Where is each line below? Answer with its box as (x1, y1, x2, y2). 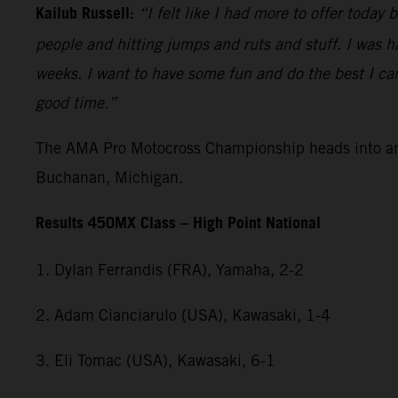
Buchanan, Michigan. (36, 168, 183, 187)
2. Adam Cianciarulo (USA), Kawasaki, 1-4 (36, 306, 330, 325)
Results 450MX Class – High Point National (36, 209, 321, 240)
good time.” (36, 93, 116, 113)
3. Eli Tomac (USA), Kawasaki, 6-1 (36, 351, 275, 370)
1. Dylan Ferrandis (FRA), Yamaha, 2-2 (36, 260, 304, 280)
